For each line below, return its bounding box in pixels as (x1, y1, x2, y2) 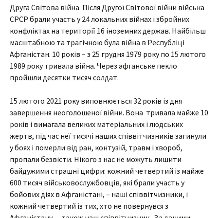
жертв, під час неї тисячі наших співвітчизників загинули (10, 131, 206, 141)
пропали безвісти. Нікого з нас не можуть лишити (10, 154, 182, 164)
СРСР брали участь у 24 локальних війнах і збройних (10, 14, 189, 24)
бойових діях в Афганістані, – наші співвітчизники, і (10, 189, 188, 199)
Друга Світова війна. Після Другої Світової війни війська (10, 2, 204, 12)
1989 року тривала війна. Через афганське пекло (10, 61, 177, 71)
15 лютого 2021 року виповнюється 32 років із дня (10, 96, 182, 106)
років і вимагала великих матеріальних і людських (10, 119, 183, 129)
